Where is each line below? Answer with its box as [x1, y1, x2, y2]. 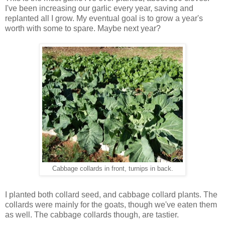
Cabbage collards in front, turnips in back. [52, 165, 173, 173]
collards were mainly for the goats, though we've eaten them [5, 200, 217, 209]
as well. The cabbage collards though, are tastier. [5, 210, 179, 219]
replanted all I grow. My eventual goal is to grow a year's [5, 14, 203, 23]
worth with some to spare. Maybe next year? [5, 24, 161, 33]
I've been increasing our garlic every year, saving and [5, 4, 193, 13]
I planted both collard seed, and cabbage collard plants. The [5, 190, 217, 199]
